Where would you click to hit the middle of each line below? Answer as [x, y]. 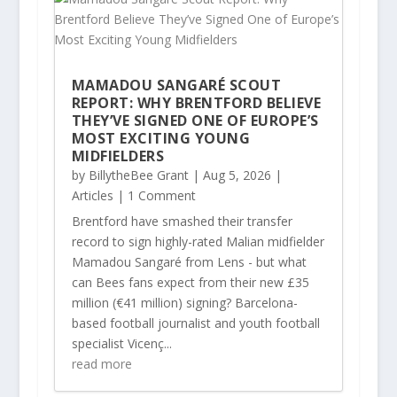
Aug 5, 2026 [237, 175]
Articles [92, 196]
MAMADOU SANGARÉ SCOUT [176, 86]
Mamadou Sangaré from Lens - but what [189, 262]
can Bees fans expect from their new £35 [190, 283]
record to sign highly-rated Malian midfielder [198, 242]
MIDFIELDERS [118, 156]
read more [101, 364]
